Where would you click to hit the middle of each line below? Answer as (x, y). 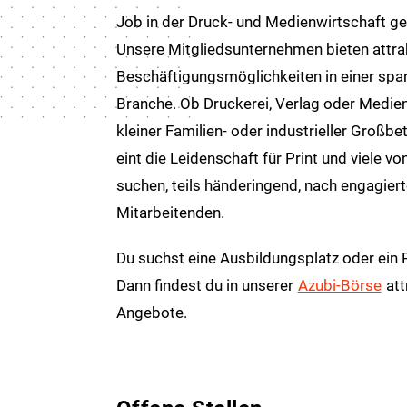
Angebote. (151, 312)
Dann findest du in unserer (206, 285)
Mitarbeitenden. (170, 212)
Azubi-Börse (339, 285)
